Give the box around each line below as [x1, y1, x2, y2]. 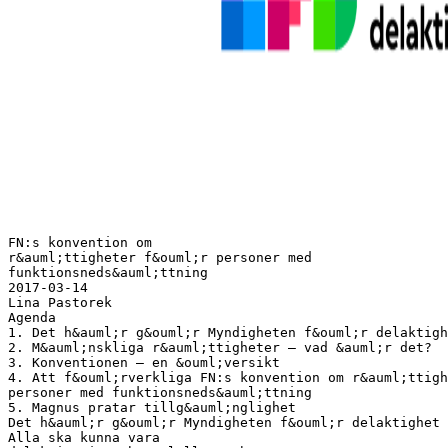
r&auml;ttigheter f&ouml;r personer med [8, 249, 312, 265]
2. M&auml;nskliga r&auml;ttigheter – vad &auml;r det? [8, 339, 432, 355]
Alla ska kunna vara [8, 429, 160, 445]
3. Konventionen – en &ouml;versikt [8, 354, 280, 370]
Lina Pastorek [8, 294, 112, 310]
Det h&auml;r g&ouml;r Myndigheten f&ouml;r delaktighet [8, 414, 440, 430]
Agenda [8, 309, 56, 325]
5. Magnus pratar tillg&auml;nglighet [8, 399, 296, 415]
